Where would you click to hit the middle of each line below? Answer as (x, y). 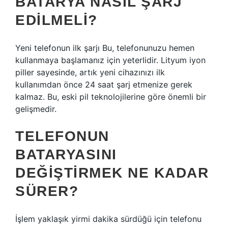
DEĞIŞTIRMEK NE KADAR (112, 173)
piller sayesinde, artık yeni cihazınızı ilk (90, 72)
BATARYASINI (66, 154)
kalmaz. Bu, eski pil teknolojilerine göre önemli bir (111, 97)
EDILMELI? (56, 20)
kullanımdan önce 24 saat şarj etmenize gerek (104, 84)
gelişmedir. (36, 109)
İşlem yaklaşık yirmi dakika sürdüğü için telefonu (108, 219)
